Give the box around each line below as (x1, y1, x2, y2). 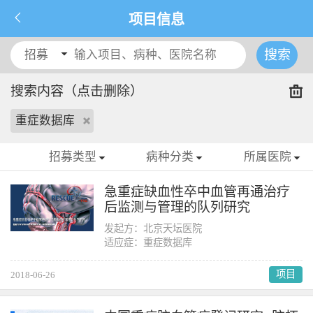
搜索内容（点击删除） (10, 84, 143, 99)
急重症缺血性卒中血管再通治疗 (104, 184, 291, 199)
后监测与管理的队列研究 (104, 200, 251, 214)
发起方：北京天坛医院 (104, 222, 203, 234)
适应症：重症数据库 (104, 236, 193, 248)
